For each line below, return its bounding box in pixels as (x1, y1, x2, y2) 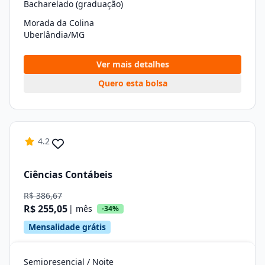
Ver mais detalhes (96, 59, 169, 70)
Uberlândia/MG (24, 29, 85, 40)
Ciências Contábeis (24, 167, 112, 181)
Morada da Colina (24, 17, 94, 28)
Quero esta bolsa (98, 77, 167, 89)
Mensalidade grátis (28, 221, 106, 232)
